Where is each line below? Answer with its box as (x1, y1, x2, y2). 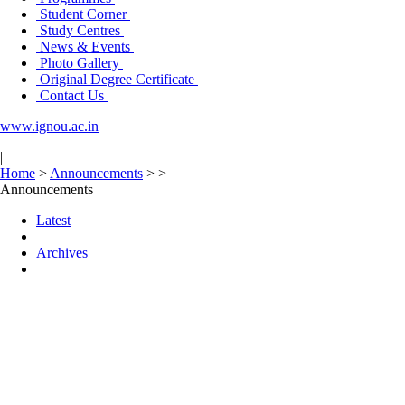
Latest (36, 212, 71, 228)
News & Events (36, 39, 134, 54)
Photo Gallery (36, 55, 123, 71)
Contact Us (36, 88, 108, 103)
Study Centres (36, 23, 124, 38)
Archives (36, 245, 88, 260)
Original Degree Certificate (36, 71, 198, 87)
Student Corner (36, 6, 130, 22)
